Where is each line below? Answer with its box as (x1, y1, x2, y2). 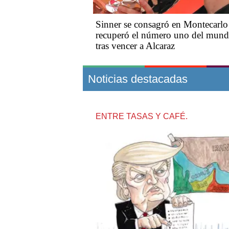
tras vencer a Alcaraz (96, 40, 175, 52)
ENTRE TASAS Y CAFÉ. (96, 112, 188, 121)
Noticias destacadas (88, 73, 188, 86)
